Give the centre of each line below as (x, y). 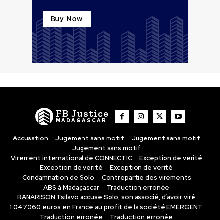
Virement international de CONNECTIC (71, 158)
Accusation (30, 138)
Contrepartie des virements (146, 178)
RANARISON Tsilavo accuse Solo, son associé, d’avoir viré (106, 197)
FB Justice (82, 114)
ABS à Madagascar (71, 188)
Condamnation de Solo (58, 178)
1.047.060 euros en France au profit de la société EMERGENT (106, 207)
